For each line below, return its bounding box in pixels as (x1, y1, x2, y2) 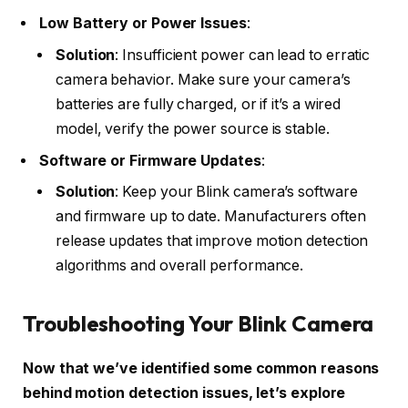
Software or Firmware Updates (39, 151, 261, 169)
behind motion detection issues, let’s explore (23, 383, 346, 402)
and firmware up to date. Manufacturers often (56, 208, 366, 226)
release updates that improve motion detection (56, 232, 369, 250)
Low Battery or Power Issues (39, 14, 247, 32)
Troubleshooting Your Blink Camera (23, 309, 374, 337)
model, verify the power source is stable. (56, 119, 330, 138)
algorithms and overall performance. (56, 257, 304, 275)
